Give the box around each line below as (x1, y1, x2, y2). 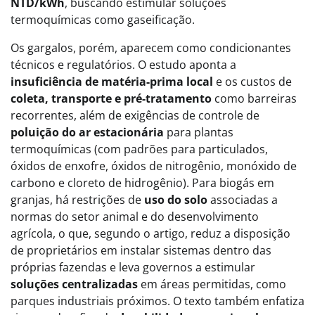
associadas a (207, 192, 278, 207)
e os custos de (213, 74, 292, 89)
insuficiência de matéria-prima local (11, 74, 213, 89)
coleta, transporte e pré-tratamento (11, 91, 212, 106)
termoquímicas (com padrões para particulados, (11, 141, 268, 157)
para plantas (164, 124, 233, 140)
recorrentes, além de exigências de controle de (11, 108, 259, 123)
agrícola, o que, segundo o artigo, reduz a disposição (11, 226, 290, 241)
